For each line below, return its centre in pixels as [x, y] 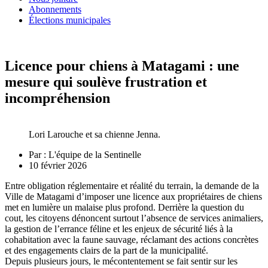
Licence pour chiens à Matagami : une [122, 66]
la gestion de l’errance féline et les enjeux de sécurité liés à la [119, 229]
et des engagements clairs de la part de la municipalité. [106, 251]
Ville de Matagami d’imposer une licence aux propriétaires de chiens [133, 197]
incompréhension [57, 98]
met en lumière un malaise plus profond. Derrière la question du [124, 208]
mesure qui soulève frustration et [106, 82]
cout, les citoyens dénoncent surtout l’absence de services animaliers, [134, 218]
